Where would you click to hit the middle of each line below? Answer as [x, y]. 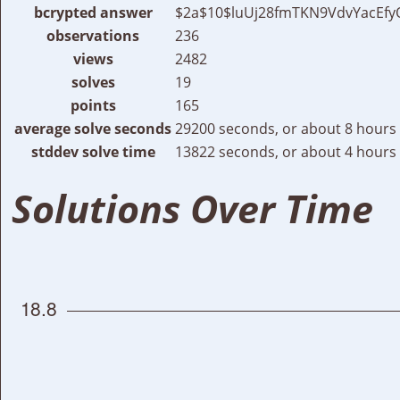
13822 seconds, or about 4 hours [286, 151]
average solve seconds [93, 128]
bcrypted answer [93, 12]
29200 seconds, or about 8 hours [286, 128]
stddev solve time [93, 151]
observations [93, 35]
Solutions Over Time [192, 208]
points [93, 105]
